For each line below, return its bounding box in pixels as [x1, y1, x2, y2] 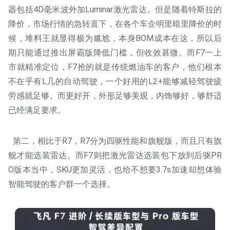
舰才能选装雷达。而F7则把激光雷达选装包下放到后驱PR [8, 150, 222, 160]
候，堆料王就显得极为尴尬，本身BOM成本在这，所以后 [8, 33, 222, 43]
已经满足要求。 [8, 105, 66, 115]
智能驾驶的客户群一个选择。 [8, 179, 115, 189]
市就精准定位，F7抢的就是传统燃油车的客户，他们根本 [8, 62, 222, 72]
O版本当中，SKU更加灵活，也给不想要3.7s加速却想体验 [8, 164, 222, 175]
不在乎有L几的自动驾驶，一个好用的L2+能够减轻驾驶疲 [8, 76, 222, 86]
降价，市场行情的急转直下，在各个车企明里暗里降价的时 [8, 18, 222, 29]
